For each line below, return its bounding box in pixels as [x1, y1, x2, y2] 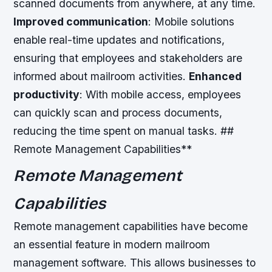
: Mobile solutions [148, 15, 235, 28]
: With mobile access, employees [80, 87, 242, 101]
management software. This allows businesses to [13, 256, 256, 269]
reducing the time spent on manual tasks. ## [13, 124, 234, 137]
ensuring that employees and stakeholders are [13, 51, 243, 64]
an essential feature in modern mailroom [13, 237, 211, 251]
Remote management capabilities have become [13, 219, 248, 233]
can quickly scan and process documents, [13, 106, 223, 119]
